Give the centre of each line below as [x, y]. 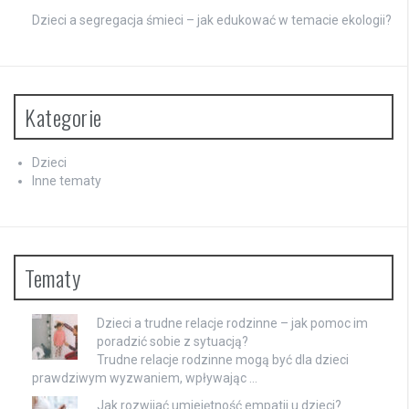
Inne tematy [67, 180]
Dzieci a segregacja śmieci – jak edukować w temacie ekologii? [212, 20]
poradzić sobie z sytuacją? [173, 341]
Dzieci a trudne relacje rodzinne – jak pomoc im [232, 323]
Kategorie [63, 116]
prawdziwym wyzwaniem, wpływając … [145, 378]
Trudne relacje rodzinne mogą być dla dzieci [223, 359]
